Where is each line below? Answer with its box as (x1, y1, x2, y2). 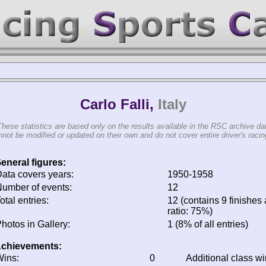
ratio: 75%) (167, 206, 213, 216)
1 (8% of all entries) (167, 219, 248, 229)
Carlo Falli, (80, 96, 158, 112)
